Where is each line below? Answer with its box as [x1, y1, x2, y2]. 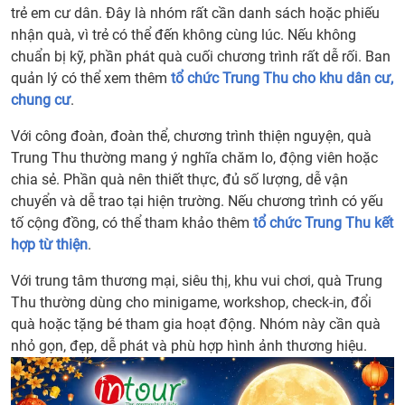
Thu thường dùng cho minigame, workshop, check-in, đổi [11, 294, 372, 312]
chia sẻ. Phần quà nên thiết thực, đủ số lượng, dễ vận [11, 171, 348, 189]
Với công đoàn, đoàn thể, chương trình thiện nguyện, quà [11, 127, 372, 146]
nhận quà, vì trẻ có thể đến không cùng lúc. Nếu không [11, 26, 356, 44]
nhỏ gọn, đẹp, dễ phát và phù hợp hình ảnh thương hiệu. [11, 337, 367, 355]
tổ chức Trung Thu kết [253, 214, 393, 232]
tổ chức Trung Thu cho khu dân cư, [171, 70, 393, 88]
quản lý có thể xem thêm [11, 70, 171, 88]
